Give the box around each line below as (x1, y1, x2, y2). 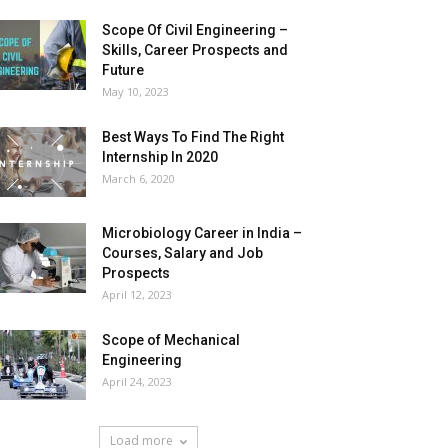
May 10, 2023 (102, 84, 169, 99)
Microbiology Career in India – (102, 225, 302, 241)
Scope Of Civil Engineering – (102, 22, 288, 38)
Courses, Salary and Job (102, 245, 263, 261)
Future (102, 62, 144, 78)
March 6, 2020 (102, 171, 175, 186)
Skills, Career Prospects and (102, 42, 288, 58)
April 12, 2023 (102, 287, 172, 302)
